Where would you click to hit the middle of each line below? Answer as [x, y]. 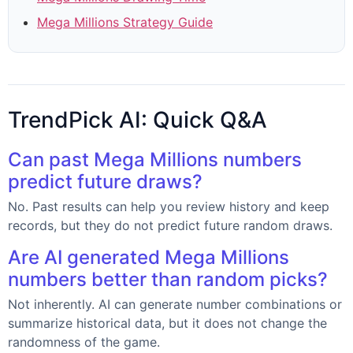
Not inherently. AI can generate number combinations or [175, 305]
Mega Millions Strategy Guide [125, 22]
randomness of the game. [84, 342]
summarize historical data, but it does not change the [167, 323]
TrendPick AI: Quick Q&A [137, 120]
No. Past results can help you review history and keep [169, 207]
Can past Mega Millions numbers [155, 160]
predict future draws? [105, 182]
